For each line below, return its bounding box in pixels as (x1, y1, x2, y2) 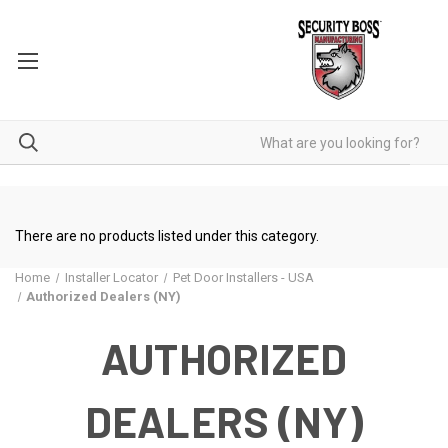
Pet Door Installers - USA (172, 270, 314, 285)
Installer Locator (64, 270, 158, 285)
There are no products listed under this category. (15, 228, 319, 244)
